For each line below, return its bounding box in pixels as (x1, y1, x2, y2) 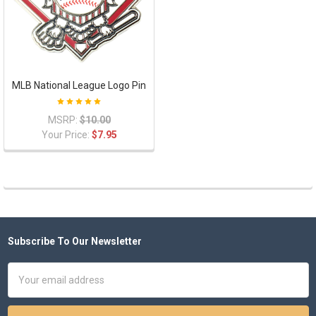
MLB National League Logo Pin (12, 79, 146, 91)
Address (7, 278, 45, 290)
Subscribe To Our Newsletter (7, 235, 142, 247)
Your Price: (41, 128, 92, 140)
